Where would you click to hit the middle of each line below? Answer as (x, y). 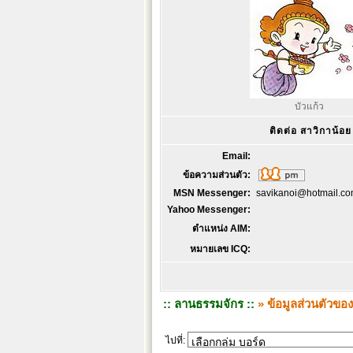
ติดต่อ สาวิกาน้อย (310, 131)
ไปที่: (175, 340)
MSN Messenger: (212, 193)
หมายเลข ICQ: (220, 249)
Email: (236, 156)
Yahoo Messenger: (209, 210)
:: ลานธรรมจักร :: (209, 304)
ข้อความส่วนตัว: (216, 175)
